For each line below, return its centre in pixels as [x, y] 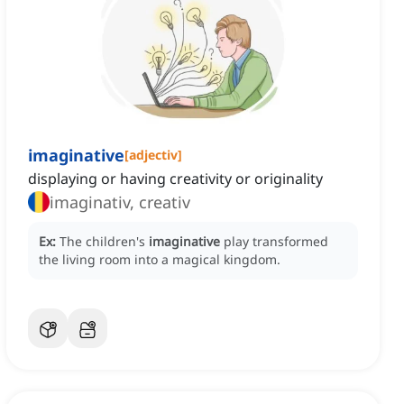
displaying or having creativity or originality [175, 179]
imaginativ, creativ [120, 202]
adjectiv [153, 155]
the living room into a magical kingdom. [160, 260]
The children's [104, 242]
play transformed [276, 242]
